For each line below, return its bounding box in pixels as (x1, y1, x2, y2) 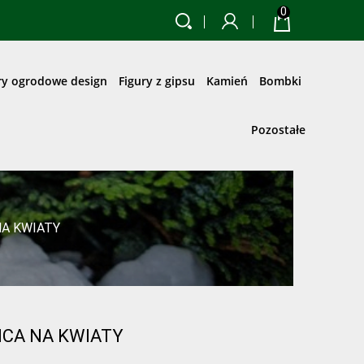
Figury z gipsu (119, 73, 195, 89)
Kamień (206, 73, 248, 89)
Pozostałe (251, 122, 305, 137)
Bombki (259, 73, 301, 89)
